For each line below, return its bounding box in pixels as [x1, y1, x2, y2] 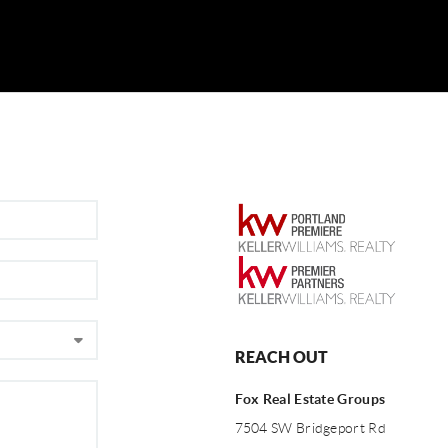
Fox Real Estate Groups [234, 391, 386, 408]
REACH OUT [234, 348, 328, 367]
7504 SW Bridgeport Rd [234, 420, 386, 437]
